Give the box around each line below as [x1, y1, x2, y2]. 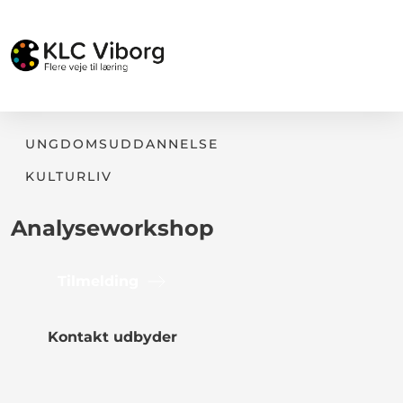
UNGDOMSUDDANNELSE [25, 136, 219, 152]
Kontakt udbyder [48, 328, 177, 345]
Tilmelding [58, 273, 139, 290]
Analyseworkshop [11, 215, 214, 241]
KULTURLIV [25, 168, 112, 184]
